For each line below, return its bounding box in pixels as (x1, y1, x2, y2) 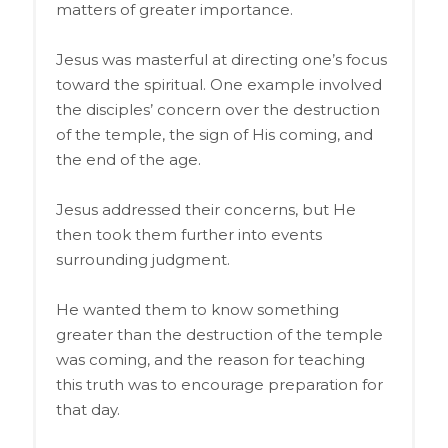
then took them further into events (55, 224, 322, 244)
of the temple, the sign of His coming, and (55, 124, 373, 144)
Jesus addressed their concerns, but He (55, 199, 356, 219)
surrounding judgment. (55, 249, 230, 269)
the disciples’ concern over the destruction (55, 99, 380, 119)
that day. (55, 399, 120, 419)
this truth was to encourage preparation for (55, 374, 383, 394)
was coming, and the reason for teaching (55, 349, 365, 369)
